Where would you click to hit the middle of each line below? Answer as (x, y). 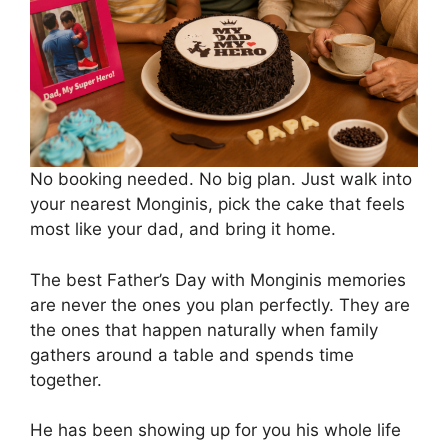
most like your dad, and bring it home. (183, 229)
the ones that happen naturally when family (204, 329)
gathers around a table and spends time (192, 354)
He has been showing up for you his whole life (215, 430)
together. (66, 379)
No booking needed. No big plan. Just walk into (221, 179)
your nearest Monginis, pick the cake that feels (217, 204)
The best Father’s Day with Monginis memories (218, 279)
